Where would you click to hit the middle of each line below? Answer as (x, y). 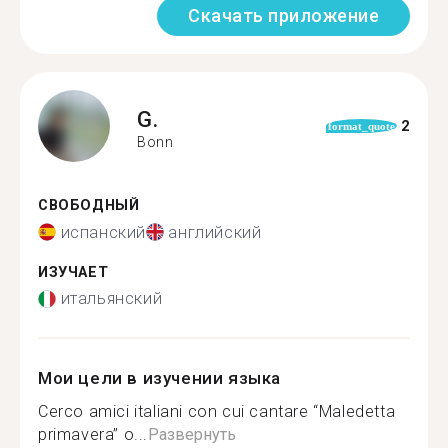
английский (215, 232)
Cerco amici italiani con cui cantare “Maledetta (217, 411)
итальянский (111, 298)
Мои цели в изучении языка (159, 378)
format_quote (361, 126)
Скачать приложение (283, 15)
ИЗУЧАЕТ (73, 272)
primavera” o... (93, 434)
